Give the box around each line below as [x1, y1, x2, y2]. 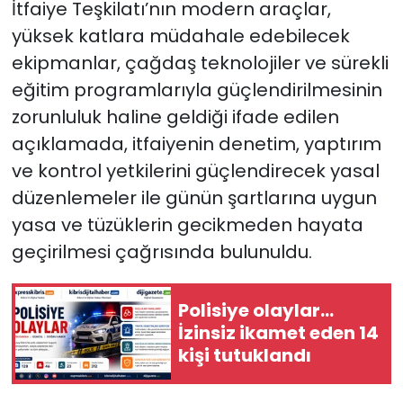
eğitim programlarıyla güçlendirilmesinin [11, 76, 382, 103]
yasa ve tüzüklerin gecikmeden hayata [11, 211, 363, 237]
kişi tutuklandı [178, 343, 311, 369]
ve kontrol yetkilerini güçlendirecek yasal [11, 157, 380, 184]
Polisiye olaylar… [178, 298, 334, 324]
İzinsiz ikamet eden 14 [178, 320, 379, 346]
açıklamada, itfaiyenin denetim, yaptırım [11, 130, 381, 157]
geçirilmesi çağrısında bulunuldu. [11, 238, 312, 264]
